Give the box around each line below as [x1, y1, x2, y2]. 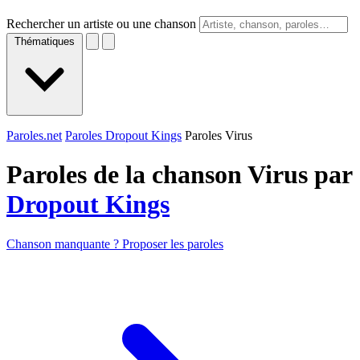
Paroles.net [6, 129, 62, 142]
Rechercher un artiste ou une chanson [6, 17, 196, 31]
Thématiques [14, 35, 75, 47]
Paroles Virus [185, 129, 252, 142]
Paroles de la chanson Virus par [6, 160, 352, 190]
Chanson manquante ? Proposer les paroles [6, 236, 223, 251]
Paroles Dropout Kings [65, 129, 182, 142]
